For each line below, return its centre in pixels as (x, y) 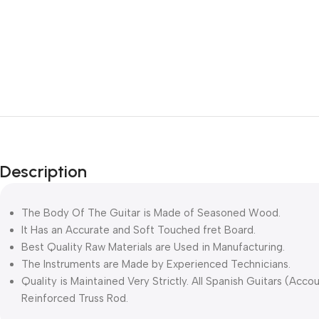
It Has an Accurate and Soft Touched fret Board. (138, 230)
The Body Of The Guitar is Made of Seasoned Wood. (151, 213)
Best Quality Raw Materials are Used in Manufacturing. (153, 247)
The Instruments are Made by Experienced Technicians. (156, 264)
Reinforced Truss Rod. (75, 298)
